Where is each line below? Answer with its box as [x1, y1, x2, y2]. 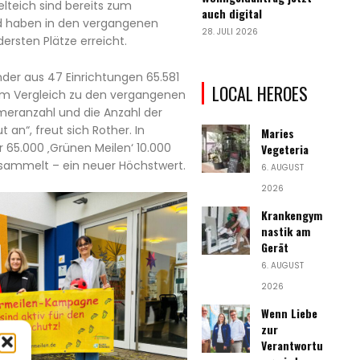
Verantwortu [261, 337, 324, 354]
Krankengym [261, 207, 323, 224]
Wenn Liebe [261, 305, 318, 322]
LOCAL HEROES [212, 80, 309, 107]
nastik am [261, 223, 311, 240]
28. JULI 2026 [202, 26, 259, 39]
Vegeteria [261, 141, 309, 158]
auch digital [202, 5, 263, 22]
